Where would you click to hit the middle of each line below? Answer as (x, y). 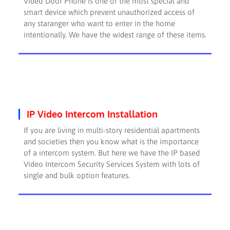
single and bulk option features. (79, 176)
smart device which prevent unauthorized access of (109, 12)
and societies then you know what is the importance (111, 142)
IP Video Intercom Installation (92, 114)
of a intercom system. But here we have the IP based (111, 153)
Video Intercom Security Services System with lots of (111, 164)
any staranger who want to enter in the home (99, 23)
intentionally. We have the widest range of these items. (115, 35)
